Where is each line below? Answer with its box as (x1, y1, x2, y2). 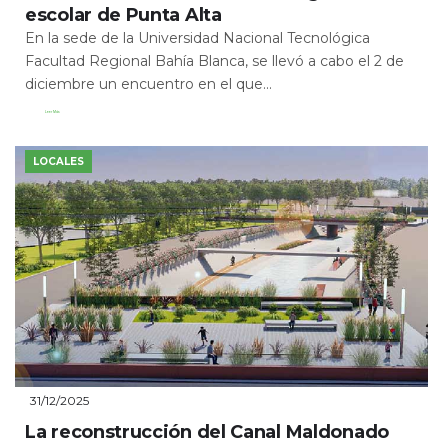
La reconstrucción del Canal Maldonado (25, 420, 389, 443)
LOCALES (33, 155, 85, 169)
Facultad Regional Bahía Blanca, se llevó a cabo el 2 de (25, 52, 404, 71)
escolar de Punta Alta (25, 4, 222, 27)
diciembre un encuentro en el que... (25, 75, 272, 94)
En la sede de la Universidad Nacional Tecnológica (25, 29, 370, 48)
